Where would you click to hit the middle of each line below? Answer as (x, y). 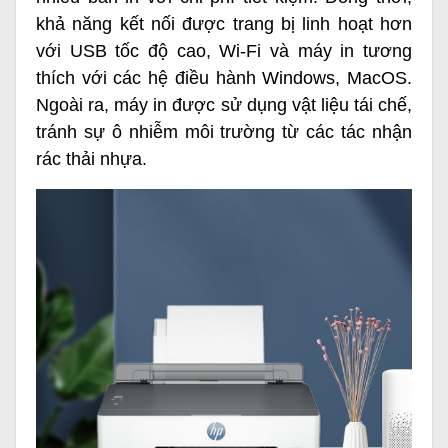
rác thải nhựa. (91, 159)
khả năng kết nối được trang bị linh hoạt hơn (224, 24)
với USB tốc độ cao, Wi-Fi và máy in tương (224, 51)
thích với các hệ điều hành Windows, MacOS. (224, 78)
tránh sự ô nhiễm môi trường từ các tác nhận (224, 132)
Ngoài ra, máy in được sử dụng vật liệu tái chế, (224, 105)
